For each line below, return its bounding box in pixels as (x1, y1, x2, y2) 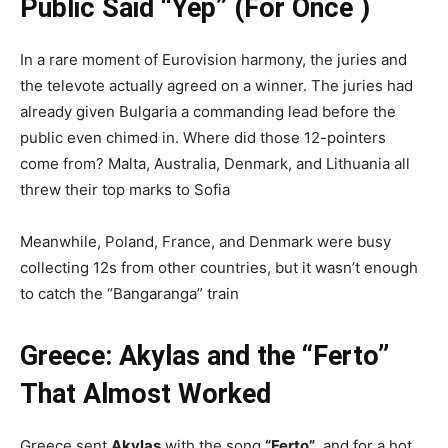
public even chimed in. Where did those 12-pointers (20, 127, 386, 147)
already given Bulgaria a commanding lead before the (20, 101, 396, 121)
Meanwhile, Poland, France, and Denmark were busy (20, 231, 391, 251)
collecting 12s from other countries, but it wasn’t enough (20, 257, 418, 277)
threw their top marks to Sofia (20, 179, 230, 199)
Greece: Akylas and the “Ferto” (20, 339, 389, 372)
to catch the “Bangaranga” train (20, 283, 239, 303)
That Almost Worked (20, 377, 271, 410)
